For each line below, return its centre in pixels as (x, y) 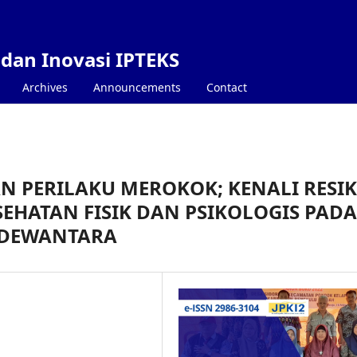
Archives (45, 87)
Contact (227, 87)
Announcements (137, 87)
